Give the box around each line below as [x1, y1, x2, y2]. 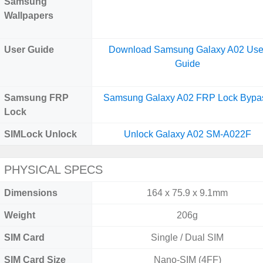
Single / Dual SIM [151, 232, 224, 242]
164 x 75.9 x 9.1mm [147, 188, 228, 198]
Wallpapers [4, 11, 53, 21]
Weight [4, 210, 35, 220]
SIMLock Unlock [4, 129, 77, 139]
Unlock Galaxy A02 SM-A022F [123, 129, 251, 139]
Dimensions [4, 188, 58, 198]
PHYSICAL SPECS [4, 163, 103, 176]
